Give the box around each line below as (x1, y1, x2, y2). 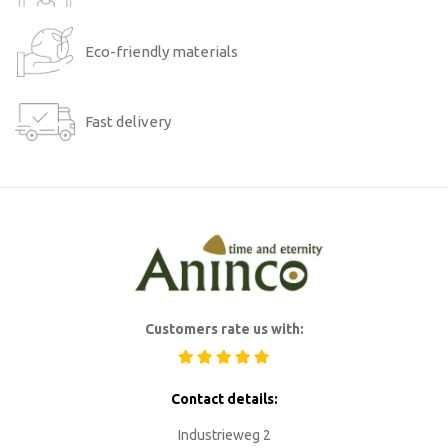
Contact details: (170, 391, 278, 407)
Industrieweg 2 (177, 427, 271, 443)
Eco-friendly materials (85, 43, 238, 60)
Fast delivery (85, 113, 171, 130)
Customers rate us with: (144, 321, 304, 337)
